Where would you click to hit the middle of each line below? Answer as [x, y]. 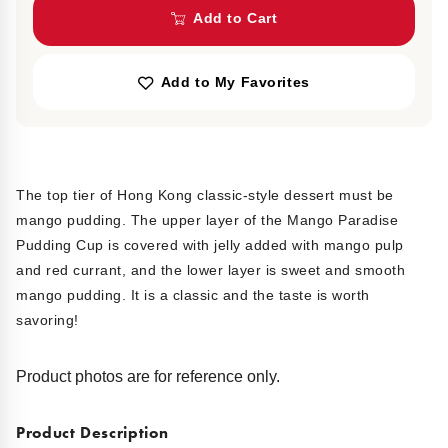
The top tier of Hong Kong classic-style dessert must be [205, 195]
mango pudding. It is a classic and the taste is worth [193, 295]
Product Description [92, 433]
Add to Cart [235, 17]
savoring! [47, 320]
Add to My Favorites [235, 81]
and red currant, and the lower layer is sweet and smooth [210, 270]
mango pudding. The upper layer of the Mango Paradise [207, 220]
